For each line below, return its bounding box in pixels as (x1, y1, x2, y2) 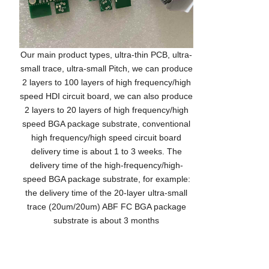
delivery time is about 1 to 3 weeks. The (31, 146, 182, 156)
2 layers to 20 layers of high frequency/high (24, 104, 189, 115)
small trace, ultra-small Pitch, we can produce (20, 63, 193, 73)
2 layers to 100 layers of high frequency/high (22, 77, 191, 87)
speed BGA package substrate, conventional (22, 118, 190, 128)
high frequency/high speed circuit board (31, 132, 181, 142)
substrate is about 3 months (53, 215, 159, 225)
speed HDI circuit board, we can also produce (20, 91, 193, 101)
